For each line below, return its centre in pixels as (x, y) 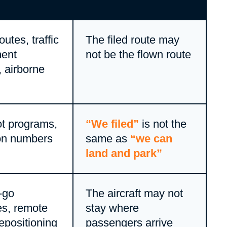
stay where (112, 208)
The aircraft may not (134, 193)
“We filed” (112, 124)
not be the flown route (138, 54)
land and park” (124, 153)
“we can (151, 138)
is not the (162, 124)
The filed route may (132, 40)
